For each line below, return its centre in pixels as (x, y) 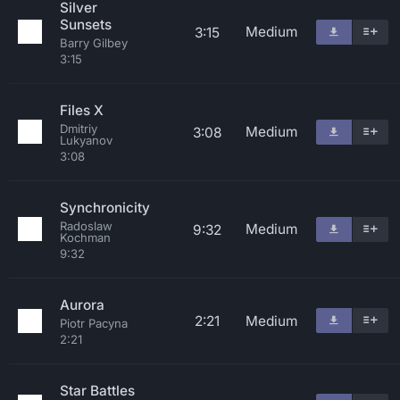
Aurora (82, 305)
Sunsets (86, 25)
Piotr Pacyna (94, 323)
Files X (82, 110)
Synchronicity (105, 208)
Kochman (85, 237)
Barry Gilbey (94, 43)
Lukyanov (86, 140)
